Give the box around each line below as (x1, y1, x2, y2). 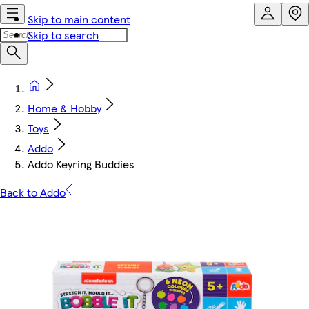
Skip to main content (28, 11, 130, 27)
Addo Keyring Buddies (28, 156, 134, 172)
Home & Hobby (28, 100, 101, 116)
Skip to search (28, 27, 99, 43)
